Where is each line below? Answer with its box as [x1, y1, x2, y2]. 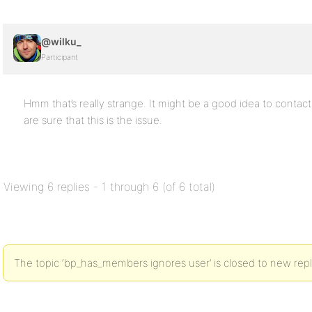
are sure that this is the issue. [24, 114, 162, 127]
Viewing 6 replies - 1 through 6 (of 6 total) [3, 180, 215, 194]
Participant [41, 52, 78, 62]
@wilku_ [41, 36, 81, 47]
